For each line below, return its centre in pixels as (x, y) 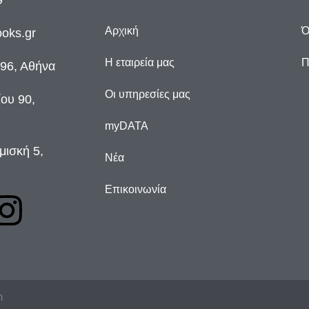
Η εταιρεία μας (140, 63)
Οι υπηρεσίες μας (148, 94)
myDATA (127, 126)
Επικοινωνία (136, 190)
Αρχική (122, 31)
